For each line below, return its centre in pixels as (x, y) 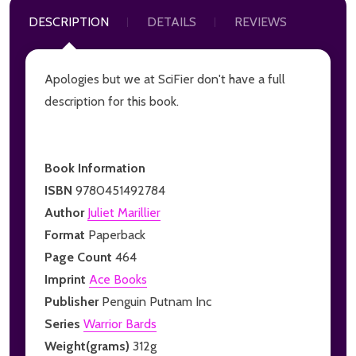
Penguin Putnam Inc (157, 301)
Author (66, 212)
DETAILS (172, 21)
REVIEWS (261, 21)
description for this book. (112, 101)
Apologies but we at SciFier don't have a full (165, 79)
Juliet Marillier (124, 212)
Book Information (95, 168)
